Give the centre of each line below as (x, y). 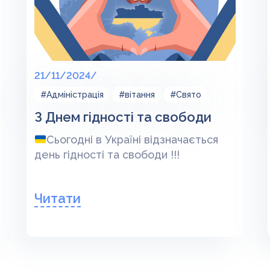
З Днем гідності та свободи (123, 117)
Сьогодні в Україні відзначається (133, 140)
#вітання (137, 95)
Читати (57, 198)
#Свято (185, 95)
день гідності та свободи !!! (107, 155)
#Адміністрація (72, 95)
